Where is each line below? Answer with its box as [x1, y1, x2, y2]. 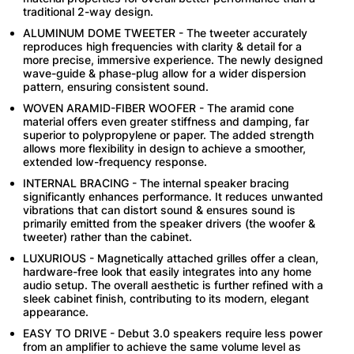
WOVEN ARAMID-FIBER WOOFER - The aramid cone [23, 100, 295, 115]
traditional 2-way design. [23, 4, 154, 18]
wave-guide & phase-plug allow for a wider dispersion [23, 66, 307, 80]
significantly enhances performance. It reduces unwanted [23, 189, 324, 203]
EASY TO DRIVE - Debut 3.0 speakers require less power [23, 326, 323, 340]
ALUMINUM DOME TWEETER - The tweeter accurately [23, 25, 308, 40]
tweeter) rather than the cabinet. [23, 229, 193, 243]
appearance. [23, 304, 89, 318]
